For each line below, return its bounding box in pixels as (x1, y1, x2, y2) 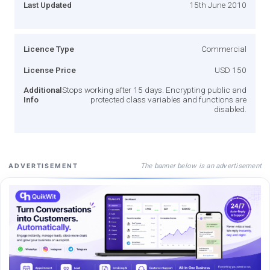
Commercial (201, 43, 246, 54)
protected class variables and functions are (90, 94, 246, 104)
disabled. (214, 104, 246, 114)
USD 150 (215, 64, 246, 75)
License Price (24, 64, 76, 75)
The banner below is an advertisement (140, 161, 262, 170)
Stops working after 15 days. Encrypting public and (62, 84, 246, 95)
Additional (24, 84, 62, 95)
